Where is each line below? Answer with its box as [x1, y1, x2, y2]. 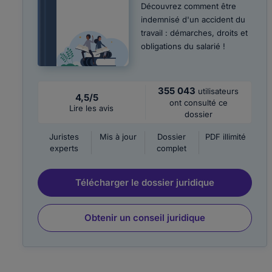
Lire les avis [69, 103, 114, 113]
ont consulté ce [169, 98, 228, 107]
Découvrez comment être [141, 1, 236, 11]
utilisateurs [198, 86, 239, 96]
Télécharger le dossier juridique [75, 177, 215, 188]
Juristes [49, 132, 80, 141]
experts [50, 143, 79, 153]
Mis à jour [99, 132, 137, 141]
